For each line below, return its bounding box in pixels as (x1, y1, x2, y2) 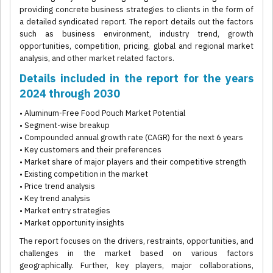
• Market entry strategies (19, 205, 110, 216)
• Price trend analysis (19, 181, 95, 192)
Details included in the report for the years (19, 71, 253, 86)
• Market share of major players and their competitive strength (19, 157, 246, 168)
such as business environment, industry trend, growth (19, 29, 253, 40)
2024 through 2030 (19, 87, 120, 101)
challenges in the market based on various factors (19, 248, 253, 259)
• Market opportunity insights (19, 218, 124, 229)
